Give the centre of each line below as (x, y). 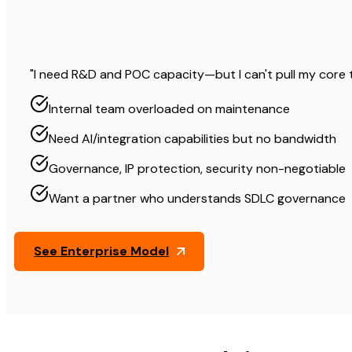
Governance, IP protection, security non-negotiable (197, 169)
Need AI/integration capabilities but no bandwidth (192, 139)
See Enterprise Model (101, 251)
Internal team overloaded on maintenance (169, 109)
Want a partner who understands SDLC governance (197, 199)
